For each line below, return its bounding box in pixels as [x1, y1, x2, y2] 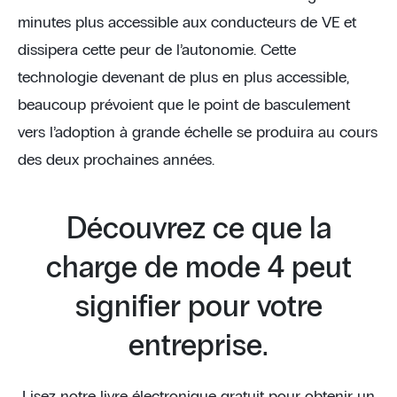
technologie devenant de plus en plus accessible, [18, 70, 349, 86]
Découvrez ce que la [66, 214, 331, 245]
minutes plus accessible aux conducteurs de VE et [18, 15, 356, 31]
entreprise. [128, 331, 269, 362]
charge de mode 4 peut [45, 253, 352, 284]
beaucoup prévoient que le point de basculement [18, 97, 350, 113]
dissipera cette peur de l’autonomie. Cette [18, 43, 296, 58]
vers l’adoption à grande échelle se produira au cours [18, 125, 378, 141]
